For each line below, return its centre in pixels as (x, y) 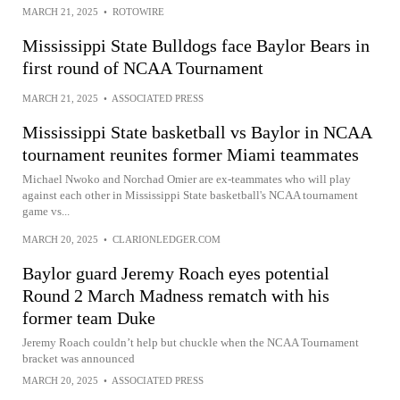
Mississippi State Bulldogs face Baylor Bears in (196, 46)
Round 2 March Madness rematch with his (176, 296)
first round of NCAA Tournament (143, 68)
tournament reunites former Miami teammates (191, 154)
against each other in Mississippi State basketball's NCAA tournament (190, 195)
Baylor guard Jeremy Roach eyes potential (176, 273)
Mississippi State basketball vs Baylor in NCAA (197, 132)
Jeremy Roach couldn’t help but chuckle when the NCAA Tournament (191, 342)
